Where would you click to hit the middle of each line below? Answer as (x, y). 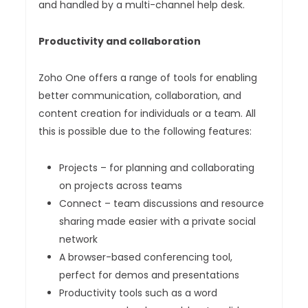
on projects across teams (121, 186)
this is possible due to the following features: (145, 132)
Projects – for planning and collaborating (157, 168)
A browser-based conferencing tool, (146, 257)
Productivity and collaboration (120, 42)
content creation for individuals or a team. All (147, 114)
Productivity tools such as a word (139, 293)
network (79, 240)
